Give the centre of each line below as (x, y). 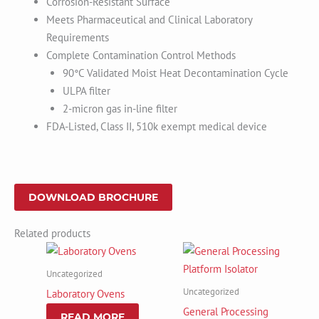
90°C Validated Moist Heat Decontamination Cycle (175, 73)
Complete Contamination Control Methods (141, 56)
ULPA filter (86, 91)
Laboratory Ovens (85, 293)
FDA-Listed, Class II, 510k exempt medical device (157, 127)
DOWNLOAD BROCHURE (93, 197)
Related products (52, 234)
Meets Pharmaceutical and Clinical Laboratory (149, 20)
